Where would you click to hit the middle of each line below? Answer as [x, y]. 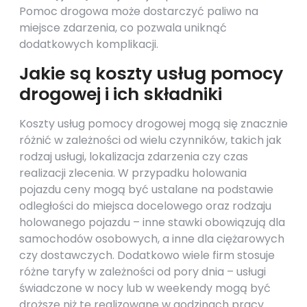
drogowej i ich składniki [121, 94]
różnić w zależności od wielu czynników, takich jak [150, 140]
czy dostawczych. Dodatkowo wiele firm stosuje [147, 255]
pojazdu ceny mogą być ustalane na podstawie [146, 189]
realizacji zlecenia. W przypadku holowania [133, 173]
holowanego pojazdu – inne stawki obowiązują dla [152, 222]
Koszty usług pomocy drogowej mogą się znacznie [153, 124]
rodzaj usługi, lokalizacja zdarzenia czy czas [134, 157]
